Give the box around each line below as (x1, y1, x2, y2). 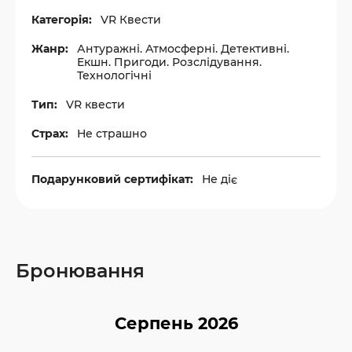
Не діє (202, 171, 237, 186)
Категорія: (31, 12, 92, 27)
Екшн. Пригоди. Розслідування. (77, 54, 262, 69)
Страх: (31, 126, 68, 141)
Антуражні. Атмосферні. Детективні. (77, 41, 289, 56)
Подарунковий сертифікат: (31, 171, 193, 186)
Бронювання (16, 258, 145, 282)
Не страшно (77, 126, 147, 141)
